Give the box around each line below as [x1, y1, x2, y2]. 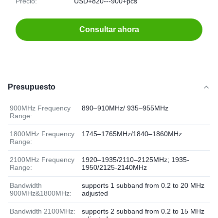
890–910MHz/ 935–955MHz [82, 104, 168, 112]
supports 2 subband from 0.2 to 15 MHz [82, 207, 204, 215]
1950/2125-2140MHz [82, 163, 147, 171]
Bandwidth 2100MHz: [10, 207, 75, 215]
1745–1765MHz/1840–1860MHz [82, 130, 182, 138]
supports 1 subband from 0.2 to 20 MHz [82, 182, 204, 189]
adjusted [82, 189, 108, 197]
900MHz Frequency [10, 104, 71, 112]
